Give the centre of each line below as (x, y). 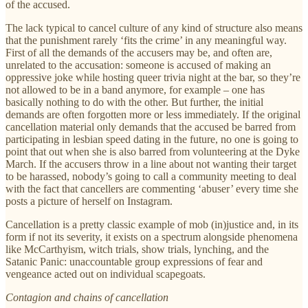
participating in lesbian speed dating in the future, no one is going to (152, 139)
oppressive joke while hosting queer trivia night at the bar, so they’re (153, 77)
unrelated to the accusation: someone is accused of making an (138, 65)
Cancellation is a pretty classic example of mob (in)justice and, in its (152, 224)
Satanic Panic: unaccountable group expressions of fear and (134, 261)
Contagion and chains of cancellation (87, 297)
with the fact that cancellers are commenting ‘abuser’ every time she (152, 188)
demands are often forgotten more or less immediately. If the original (153, 114)
